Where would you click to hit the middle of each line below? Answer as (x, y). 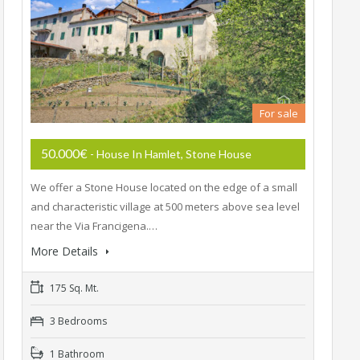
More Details (66, 252)
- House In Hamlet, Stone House (171, 154)
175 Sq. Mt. (73, 288)
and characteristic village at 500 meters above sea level (165, 207)
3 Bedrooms (77, 321)
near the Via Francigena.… (94, 226)
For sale (279, 114)
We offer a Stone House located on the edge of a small (164, 188)
